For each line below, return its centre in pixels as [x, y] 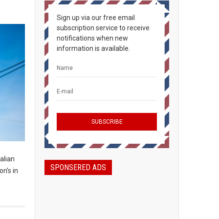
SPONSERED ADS [78, 167]
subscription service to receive [103, 28]
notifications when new [92, 38]
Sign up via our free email [96, 18]
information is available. [93, 48]
